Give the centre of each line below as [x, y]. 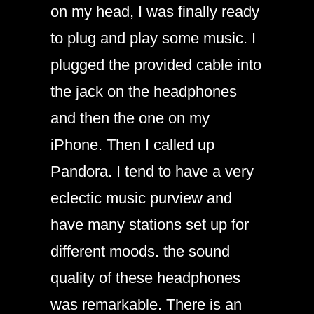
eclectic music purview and [141, 198]
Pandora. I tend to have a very [152, 171]
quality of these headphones [145, 278]
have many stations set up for [150, 225]
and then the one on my [130, 118]
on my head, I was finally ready [155, 12]
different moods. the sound [140, 251]
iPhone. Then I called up [132, 145]
